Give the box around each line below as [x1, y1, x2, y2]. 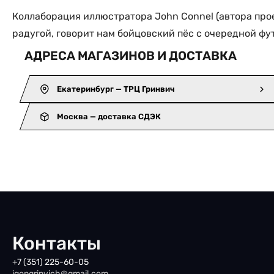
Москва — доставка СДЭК [57, 111, 161, 121]
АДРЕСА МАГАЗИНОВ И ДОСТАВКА [24, 48, 237, 63]
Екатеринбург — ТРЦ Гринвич [57, 84, 175, 94]
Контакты [12, 232, 101, 254]
